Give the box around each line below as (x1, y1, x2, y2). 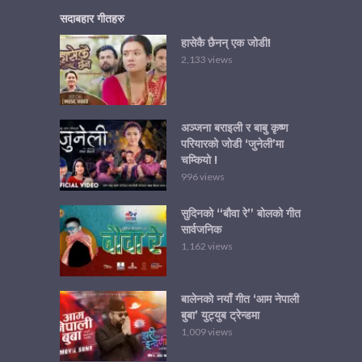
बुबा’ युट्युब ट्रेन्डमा (181, 307, 259, 322)
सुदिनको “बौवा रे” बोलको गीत (181, 205, 301, 221)
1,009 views (181, 325, 233, 338)
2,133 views (181, 53, 233, 65)
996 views (181, 170, 225, 183)
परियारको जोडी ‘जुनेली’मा (181, 137, 284, 152)
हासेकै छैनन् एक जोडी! (181, 35, 271, 50)
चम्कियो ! (181, 153, 217, 168)
